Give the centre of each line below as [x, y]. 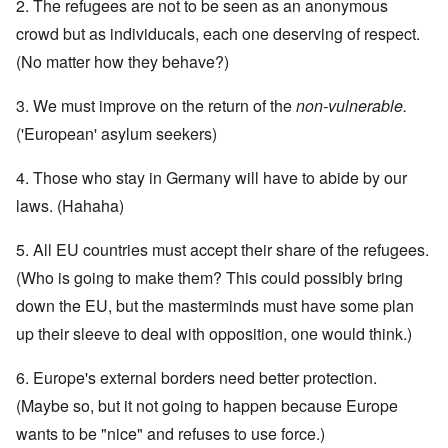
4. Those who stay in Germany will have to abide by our [211, 178]
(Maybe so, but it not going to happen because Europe [207, 406]
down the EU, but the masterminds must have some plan [215, 306]
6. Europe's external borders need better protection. [196, 378]
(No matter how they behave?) [122, 62]
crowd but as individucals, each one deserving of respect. [218, 34]
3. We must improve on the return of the [156, 106]
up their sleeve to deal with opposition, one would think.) [214, 334]
